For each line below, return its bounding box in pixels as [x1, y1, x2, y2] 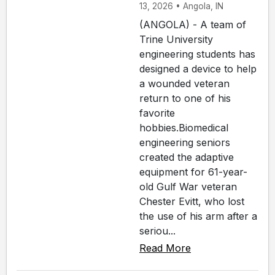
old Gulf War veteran [139, 180, 237, 193]
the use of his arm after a [139, 209, 257, 222]
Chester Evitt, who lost [139, 195, 244, 207]
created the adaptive [139, 150, 234, 163]
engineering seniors [139, 136, 230, 149]
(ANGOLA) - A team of [139, 18, 246, 31]
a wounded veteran [139, 77, 230, 90]
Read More [139, 241, 191, 254]
